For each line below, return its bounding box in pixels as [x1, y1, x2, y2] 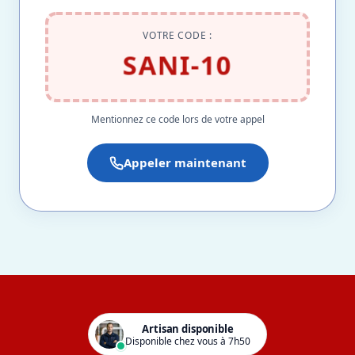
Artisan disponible [142, 321, 234, 336]
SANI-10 [120, 46, 235, 83]
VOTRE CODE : [143, 29, 212, 42]
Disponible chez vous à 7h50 [125, 334, 250, 348]
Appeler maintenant [123, 155, 246, 170]
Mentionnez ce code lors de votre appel [90, 113, 265, 126]
